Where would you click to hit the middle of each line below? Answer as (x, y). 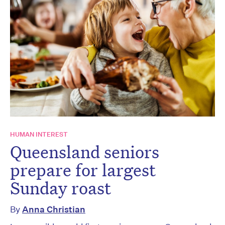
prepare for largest (83, 170)
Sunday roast (61, 188)
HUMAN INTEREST (39, 134)
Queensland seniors (85, 151)
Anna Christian (54, 209)
